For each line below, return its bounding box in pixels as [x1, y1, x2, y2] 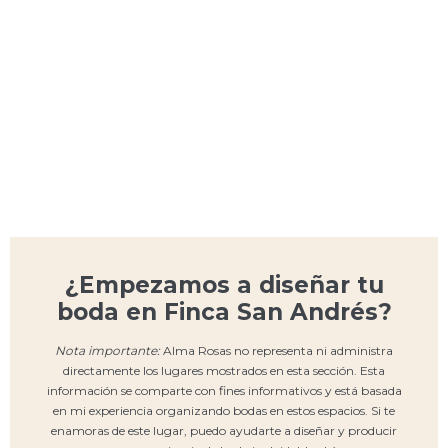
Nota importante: [55, 343, 163, 358]
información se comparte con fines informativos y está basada [46, 383, 402, 398]
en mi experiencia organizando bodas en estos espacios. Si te [53, 403, 395, 418]
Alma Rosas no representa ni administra [163, 343, 393, 358]
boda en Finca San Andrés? [56, 298, 392, 326]
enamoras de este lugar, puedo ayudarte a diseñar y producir [51, 423, 397, 438]
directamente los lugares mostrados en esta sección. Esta [63, 363, 385, 378]
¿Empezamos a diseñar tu [64, 271, 384, 299]
